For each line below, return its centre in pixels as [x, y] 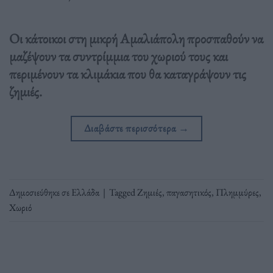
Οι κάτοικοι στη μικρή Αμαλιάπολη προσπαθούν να [136, 39]
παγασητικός [189, 192]
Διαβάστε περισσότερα [131, 128]
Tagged [123, 192]
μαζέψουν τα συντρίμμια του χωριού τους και [119, 56]
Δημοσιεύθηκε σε [40, 192]
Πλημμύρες [237, 192]
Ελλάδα [85, 192]
